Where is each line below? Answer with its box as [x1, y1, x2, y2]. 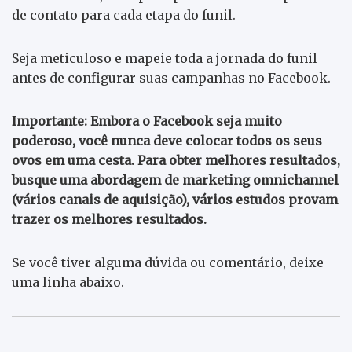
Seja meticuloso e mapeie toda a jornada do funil [12, 49, 317, 66]
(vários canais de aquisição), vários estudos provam [12, 191, 338, 207]
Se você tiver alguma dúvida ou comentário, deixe [12, 254, 324, 270]
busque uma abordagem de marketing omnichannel [12, 171, 339, 188]
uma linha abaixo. [12, 273, 124, 290]
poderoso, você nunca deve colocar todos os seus [12, 132, 322, 148]
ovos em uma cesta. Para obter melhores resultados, [12, 152, 340, 168]
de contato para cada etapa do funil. [12, 6, 236, 23]
